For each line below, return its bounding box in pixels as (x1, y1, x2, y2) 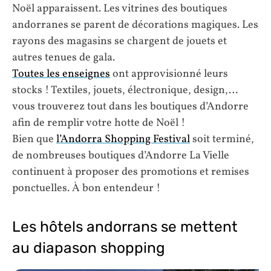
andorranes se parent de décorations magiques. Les (12, 17, 258, 33)
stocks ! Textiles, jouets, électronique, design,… (12, 82, 238, 98)
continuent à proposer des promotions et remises (12, 164, 249, 180)
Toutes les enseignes (12, 66, 110, 82)
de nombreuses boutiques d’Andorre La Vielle (12, 148, 229, 163)
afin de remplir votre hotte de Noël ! (12, 115, 185, 131)
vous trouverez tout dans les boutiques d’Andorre (12, 99, 249, 114)
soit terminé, (190, 131, 254, 147)
